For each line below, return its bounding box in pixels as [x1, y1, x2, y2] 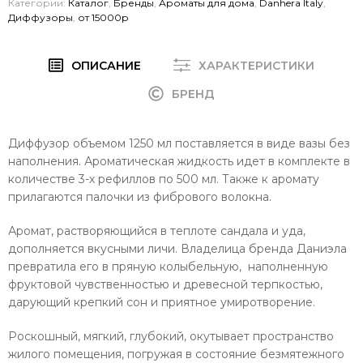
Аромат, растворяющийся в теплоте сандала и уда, [8, 223, 305, 238]
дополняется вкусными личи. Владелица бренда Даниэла [8, 241, 347, 256]
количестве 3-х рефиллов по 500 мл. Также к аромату [8, 171, 319, 186]
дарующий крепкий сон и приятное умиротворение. [8, 294, 315, 310]
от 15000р [78, 11, 129, 23]
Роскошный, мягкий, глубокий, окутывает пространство [8, 328, 334, 344]
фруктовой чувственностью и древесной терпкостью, [8, 276, 322, 292]
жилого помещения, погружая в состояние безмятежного [8, 346, 344, 361]
